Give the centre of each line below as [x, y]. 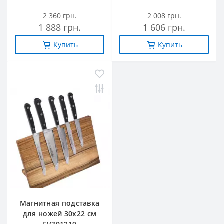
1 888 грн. [60, 28]
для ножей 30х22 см [60, 214]
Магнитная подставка [60, 203]
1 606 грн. [164, 28]
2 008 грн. [164, 16]
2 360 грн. [60, 16]
